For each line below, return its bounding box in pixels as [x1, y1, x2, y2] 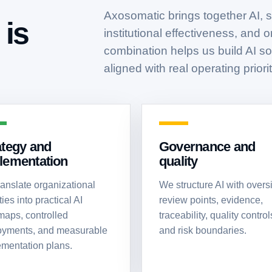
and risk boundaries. [159, 225, 246, 236]
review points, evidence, [159, 195, 263, 205]
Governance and [159, 139, 256, 154]
